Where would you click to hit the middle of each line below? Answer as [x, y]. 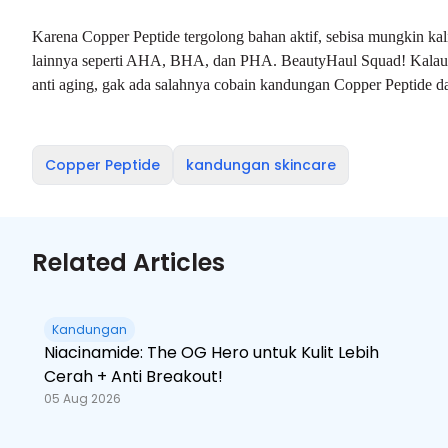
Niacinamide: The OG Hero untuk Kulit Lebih [211, 352]
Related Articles [128, 262]
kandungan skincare [261, 165]
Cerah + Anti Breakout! [133, 376]
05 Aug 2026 [82, 398]
